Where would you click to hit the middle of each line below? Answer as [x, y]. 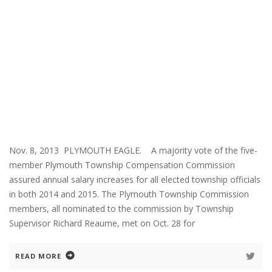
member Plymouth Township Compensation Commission [122, 165]
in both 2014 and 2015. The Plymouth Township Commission [129, 194]
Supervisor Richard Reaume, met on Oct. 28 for [102, 223]
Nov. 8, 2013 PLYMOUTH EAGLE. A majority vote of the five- [133, 150]
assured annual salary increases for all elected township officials [135, 179]
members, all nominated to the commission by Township [121, 208]
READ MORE [38, 256]
